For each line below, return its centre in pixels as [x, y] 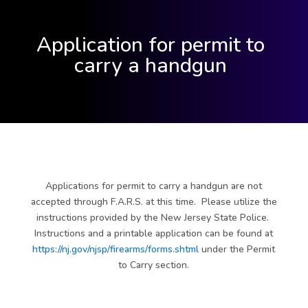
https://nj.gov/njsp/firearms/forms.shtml [116, 249]
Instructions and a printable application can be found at [154, 233]
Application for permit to [150, 45]
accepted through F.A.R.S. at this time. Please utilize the [154, 202]
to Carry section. [154, 265]
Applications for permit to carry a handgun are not [154, 186]
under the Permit [237, 249]
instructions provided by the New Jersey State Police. [154, 218]
